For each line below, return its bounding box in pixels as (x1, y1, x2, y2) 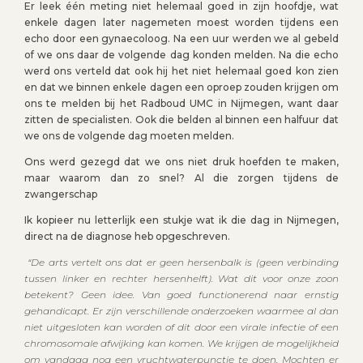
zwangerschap (24, 188, 97, 201)
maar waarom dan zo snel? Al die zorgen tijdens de (24, 172, 339, 185)
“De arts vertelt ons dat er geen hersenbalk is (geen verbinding (28, 256, 340, 269)
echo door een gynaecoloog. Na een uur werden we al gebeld (24, 32, 339, 45)
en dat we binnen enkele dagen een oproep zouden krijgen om (24, 81, 339, 94)
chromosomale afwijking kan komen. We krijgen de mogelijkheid (24, 337, 339, 350)
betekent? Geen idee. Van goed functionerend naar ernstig (24, 288, 339, 301)
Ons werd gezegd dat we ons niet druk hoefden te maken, (24, 156, 339, 169)
